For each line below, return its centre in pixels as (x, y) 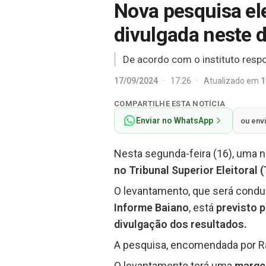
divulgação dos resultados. (180, 224)
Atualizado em (232, 80)
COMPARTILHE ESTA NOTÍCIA (170, 104)
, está (202, 208)
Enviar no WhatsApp (175, 121)
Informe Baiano (151, 208)
